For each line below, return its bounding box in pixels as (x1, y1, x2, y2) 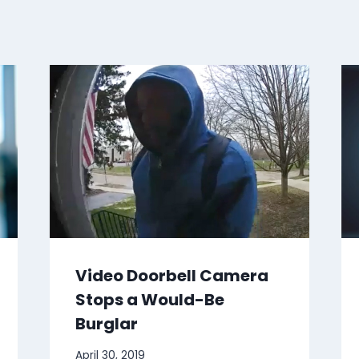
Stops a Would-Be (75, 288, 224, 312)
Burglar (75, 313, 138, 336)
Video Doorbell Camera (75, 264, 268, 288)
